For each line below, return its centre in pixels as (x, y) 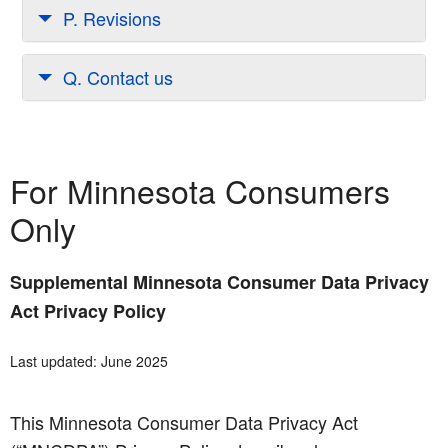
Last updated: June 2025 (89, 361)
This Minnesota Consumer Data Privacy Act (184, 422)
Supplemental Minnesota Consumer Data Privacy (219, 282)
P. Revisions (112, 18)
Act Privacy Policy (88, 311)
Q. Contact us (118, 77)
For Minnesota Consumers (200, 190)
